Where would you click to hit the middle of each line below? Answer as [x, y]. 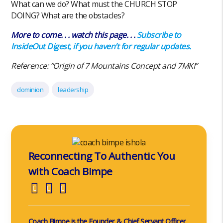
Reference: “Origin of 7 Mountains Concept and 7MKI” [104, 66]
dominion [30, 90]
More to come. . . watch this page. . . [74, 35]
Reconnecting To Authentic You [102, 156]
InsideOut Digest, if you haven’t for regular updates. [102, 47]
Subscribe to [159, 35]
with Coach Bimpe [70, 171]
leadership [73, 90]
